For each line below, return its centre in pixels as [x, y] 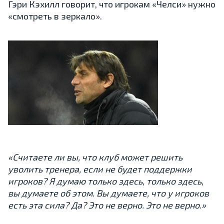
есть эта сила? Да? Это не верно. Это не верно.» [107, 205]
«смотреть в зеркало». [55, 16]
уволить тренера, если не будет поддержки [100, 169]
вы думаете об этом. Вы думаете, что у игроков [108, 193]
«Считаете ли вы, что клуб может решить [95, 157]
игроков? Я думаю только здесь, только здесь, [106, 181]
